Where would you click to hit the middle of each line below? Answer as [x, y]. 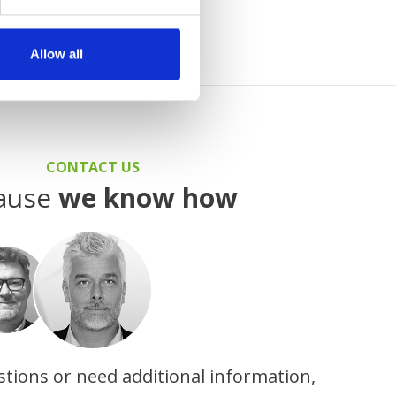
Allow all [56, 54]
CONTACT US [92, 167]
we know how [148, 197]
